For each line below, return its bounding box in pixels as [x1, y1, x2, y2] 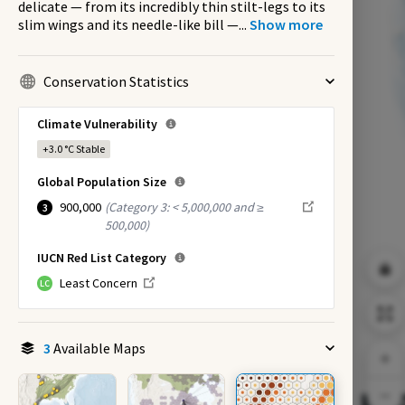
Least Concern [60, 275, 137, 291]
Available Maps [51, 339, 146, 357]
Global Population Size [37, 174, 166, 190]
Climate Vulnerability [37, 116, 157, 132]
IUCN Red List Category [37, 250, 166, 266]
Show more [250, 15, 323, 33]
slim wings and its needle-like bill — [18, 15, 239, 33]
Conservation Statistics [43, 72, 189, 90]
